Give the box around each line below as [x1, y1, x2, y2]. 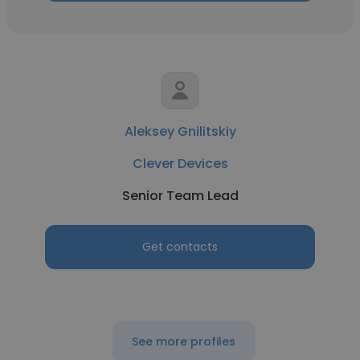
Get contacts [142, 239, 218, 255]
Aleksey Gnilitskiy [124, 122, 236, 141]
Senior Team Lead [121, 186, 239, 205]
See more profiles [131, 333, 235, 350]
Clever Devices [132, 154, 228, 173]
